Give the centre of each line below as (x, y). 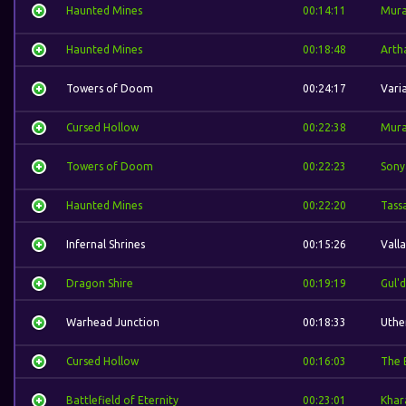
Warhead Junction (113, 322)
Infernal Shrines (106, 244)
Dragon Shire (100, 283)
